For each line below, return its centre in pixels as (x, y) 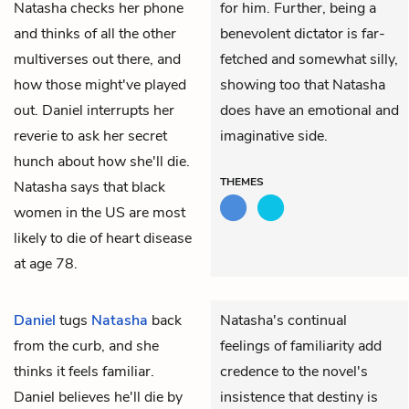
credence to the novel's (294, 371)
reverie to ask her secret (90, 136)
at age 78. (46, 263)
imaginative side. (274, 136)
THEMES (242, 181)
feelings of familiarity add (301, 346)
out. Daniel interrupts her (94, 110)
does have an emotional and (309, 110)
